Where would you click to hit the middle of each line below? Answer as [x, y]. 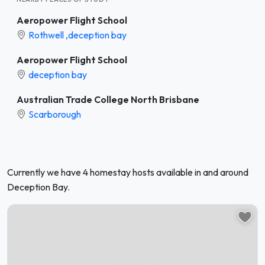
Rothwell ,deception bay [77, 35]
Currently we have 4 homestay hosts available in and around [128, 172]
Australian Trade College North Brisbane [108, 99]
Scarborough [55, 114]
